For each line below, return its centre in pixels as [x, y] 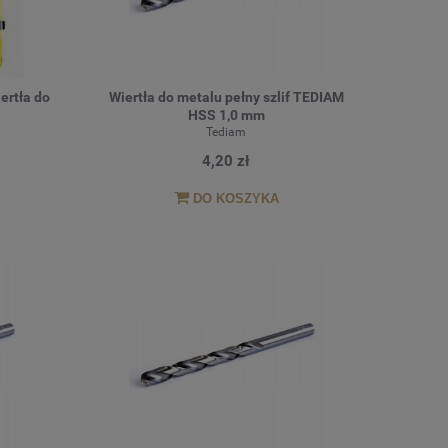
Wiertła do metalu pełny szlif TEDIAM [226, 97]
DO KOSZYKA [235, 198]
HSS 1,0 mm [226, 115]
